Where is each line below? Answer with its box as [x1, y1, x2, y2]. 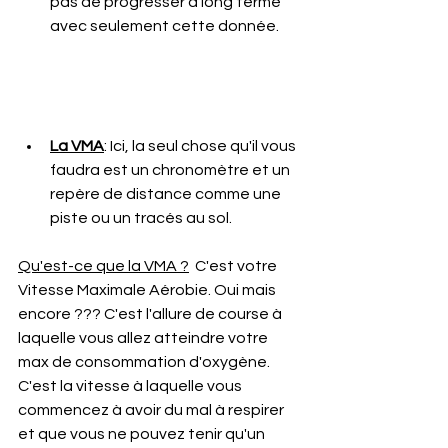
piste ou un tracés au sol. [50, 210, 232, 226]
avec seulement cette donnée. [50, 18, 279, 34]
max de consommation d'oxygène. [18, 354, 273, 370]
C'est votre [189, 258, 280, 274]
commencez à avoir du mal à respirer [18, 402, 287, 418]
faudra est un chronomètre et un [50, 162, 293, 178]
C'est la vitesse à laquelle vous [18, 378, 245, 394]
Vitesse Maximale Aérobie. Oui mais [18, 282, 279, 298]
